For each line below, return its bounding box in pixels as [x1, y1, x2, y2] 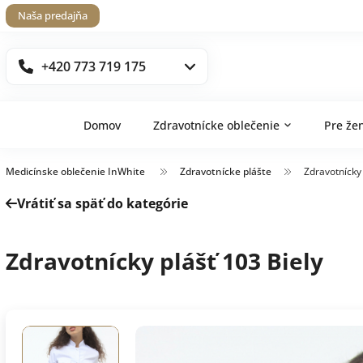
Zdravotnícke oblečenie [153, 117, 280, 133]
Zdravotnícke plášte [180, 164, 271, 178]
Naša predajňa [18, 8, 88, 23]
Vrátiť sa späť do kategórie [17, 194, 188, 212]
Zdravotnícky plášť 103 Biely [6, 245, 323, 276]
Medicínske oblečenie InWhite [6, 164, 145, 178]
